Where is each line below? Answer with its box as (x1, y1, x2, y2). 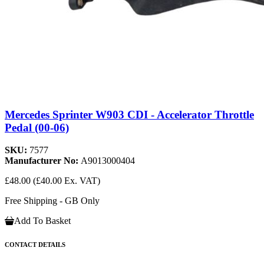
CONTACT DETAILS (5, 241, 65, 249)
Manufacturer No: (5, 156, 81, 166)
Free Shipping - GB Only (5, 196, 100, 206)
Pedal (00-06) (5, 121, 69, 134)
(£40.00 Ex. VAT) (33, 176, 100, 186)
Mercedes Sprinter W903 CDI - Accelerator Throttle (5, 108, 254, 121)
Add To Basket (14, 216, 71, 226)
